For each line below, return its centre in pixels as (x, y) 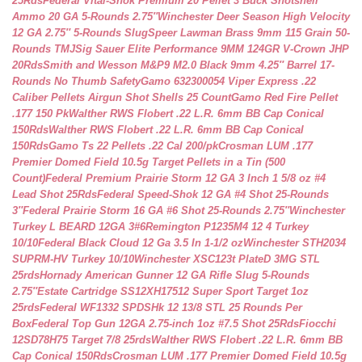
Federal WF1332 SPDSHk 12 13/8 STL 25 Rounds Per (171, 307)
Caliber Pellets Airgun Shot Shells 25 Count (122, 97)
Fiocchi (318, 324)
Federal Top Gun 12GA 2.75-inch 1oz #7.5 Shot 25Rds (165, 324)
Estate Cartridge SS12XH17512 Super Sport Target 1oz (173, 291)
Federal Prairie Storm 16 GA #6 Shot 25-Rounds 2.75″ (156, 210)
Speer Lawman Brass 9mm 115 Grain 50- (249, 33)
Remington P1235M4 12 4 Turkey (227, 227)
